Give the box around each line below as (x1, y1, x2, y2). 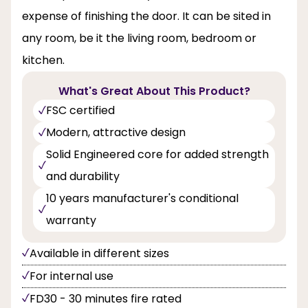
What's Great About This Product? (58, 82, 250, 99)
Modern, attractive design (46, 124, 186, 140)
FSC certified (46, 102, 115, 118)
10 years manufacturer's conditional (46, 190, 239, 206)
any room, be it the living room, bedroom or (22, 30, 256, 46)
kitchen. (22, 52, 65, 68)
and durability (46, 168, 120, 184)
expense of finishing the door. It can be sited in (22, 8, 271, 24)
